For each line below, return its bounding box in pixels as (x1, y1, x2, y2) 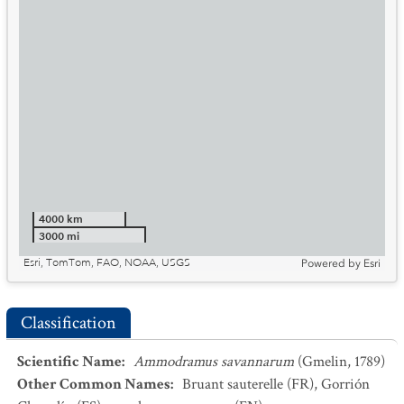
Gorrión (321, 374, 370, 394)
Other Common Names (17, 374, 170, 394)
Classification (21, 311, 116, 335)
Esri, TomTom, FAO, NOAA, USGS (23, 256, 190, 270)
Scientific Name (17, 352, 122, 372)
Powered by (301, 257, 361, 270)
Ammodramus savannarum (133, 352, 294, 372)
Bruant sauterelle (182, 374, 283, 394)
